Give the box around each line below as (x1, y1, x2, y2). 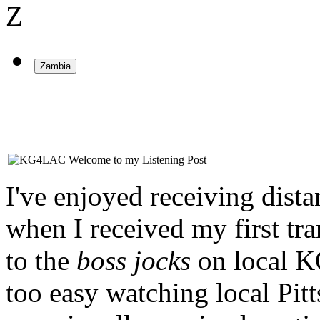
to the (6, 245, 76, 276)
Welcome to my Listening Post (69, 154, 206, 166)
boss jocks (76, 245, 191, 276)
